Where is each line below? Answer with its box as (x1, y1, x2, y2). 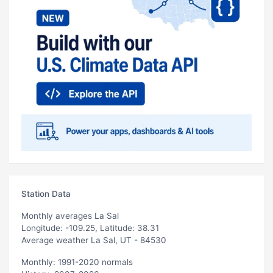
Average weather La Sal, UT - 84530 (21, 235, 166, 245)
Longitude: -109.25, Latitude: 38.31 (21, 222, 159, 233)
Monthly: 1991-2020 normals (21, 257, 133, 267)
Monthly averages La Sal (21, 210, 119, 221)
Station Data (21, 188, 71, 199)
